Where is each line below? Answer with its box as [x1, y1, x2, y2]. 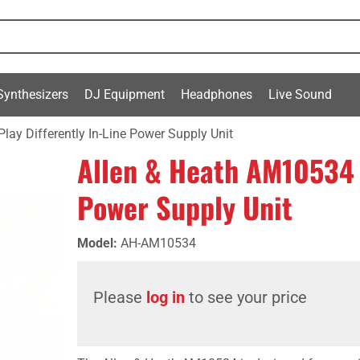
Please [93, 288, 146, 307]
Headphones [181, 86, 252, 102]
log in [146, 288, 185, 307]
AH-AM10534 [121, 235, 196, 251]
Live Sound [268, 86, 332, 102]
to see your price [185, 288, 307, 307]
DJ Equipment [84, 86, 165, 102]
